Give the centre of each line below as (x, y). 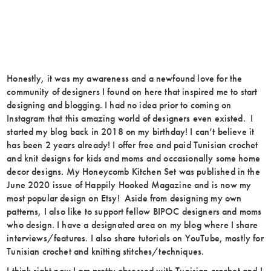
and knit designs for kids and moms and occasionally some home (133, 158)
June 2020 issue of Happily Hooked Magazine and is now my (129, 185)
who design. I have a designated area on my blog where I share (132, 225)
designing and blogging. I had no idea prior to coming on (119, 105)
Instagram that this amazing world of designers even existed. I (130, 118)
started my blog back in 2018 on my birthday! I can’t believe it (131, 132)
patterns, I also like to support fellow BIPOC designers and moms (134, 211)
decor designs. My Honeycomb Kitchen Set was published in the (133, 171)
